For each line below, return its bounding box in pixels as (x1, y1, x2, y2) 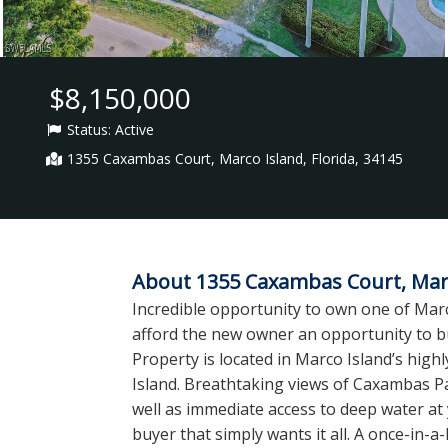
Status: (67, 120, 111, 139)
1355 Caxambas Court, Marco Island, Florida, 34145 (67, 149, 403, 168)
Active (111, 120, 154, 139)
